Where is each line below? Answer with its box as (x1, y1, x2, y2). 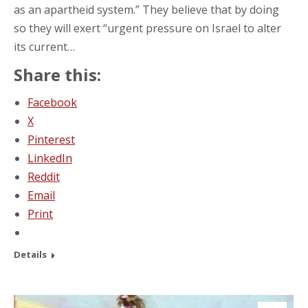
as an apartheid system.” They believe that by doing (14, 1, 279, 17)
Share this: (14, 63, 101, 86)
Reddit (27, 168, 60, 184)
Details (14, 247, 47, 261)
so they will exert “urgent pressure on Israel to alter (14, 20, 281, 36)
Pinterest (27, 131, 75, 147)
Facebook (27, 94, 77, 110)
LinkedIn (27, 150, 72, 166)
